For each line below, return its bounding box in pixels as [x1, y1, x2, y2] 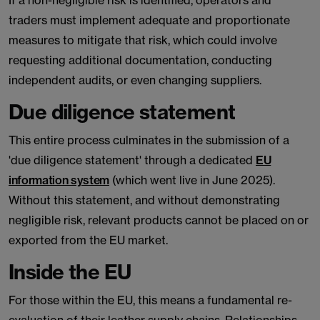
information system [9, 173, 109, 187]
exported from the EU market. [9, 233, 168, 247]
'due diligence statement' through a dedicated [9, 153, 256, 167]
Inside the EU [9, 259, 131, 284]
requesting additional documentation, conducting [9, 53, 272, 67]
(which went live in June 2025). [109, 173, 275, 187]
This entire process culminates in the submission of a [9, 133, 289, 147]
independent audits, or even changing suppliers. [9, 73, 261, 87]
